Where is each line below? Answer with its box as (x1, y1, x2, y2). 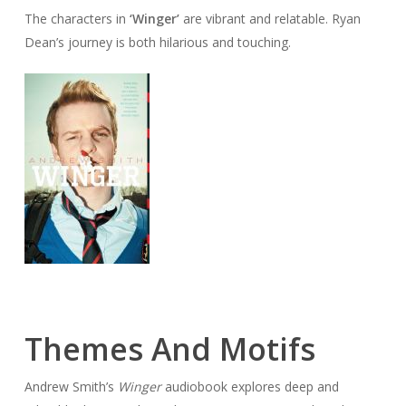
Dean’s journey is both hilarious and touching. (24, 34, 291, 51)
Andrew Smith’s (24, 378, 118, 395)
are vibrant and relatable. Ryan (179, 10, 361, 27)
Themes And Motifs (24, 328, 315, 370)
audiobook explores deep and (160, 378, 339, 395)
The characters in (24, 10, 130, 27)
